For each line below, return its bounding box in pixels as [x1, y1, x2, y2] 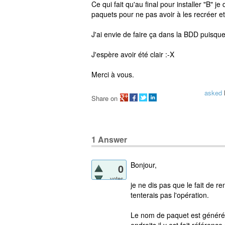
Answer [96, 133, 127, 145]
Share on [91, 93, 118, 103]
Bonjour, [131, 159, 157, 170]
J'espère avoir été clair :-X [91, 49, 174, 59]
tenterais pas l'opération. [131, 189, 209, 200]
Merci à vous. [91, 69, 134, 79]
